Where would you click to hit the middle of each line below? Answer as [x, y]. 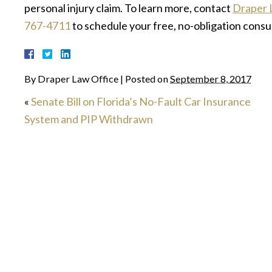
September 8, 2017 [211, 78]
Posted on [148, 78]
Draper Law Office [78, 78]
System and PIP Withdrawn [89, 119]
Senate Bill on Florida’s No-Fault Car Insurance [141, 101]
